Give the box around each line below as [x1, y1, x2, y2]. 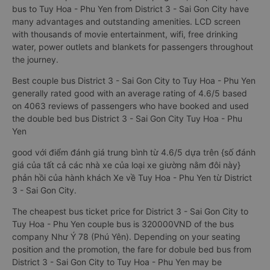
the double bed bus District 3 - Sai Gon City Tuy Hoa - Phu [12, 113, 242, 124]
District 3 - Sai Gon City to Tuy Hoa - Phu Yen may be [12, 257, 222, 267]
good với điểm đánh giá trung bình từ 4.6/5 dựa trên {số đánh [12, 147, 256, 157]
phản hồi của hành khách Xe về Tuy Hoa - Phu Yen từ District [12, 172, 252, 183]
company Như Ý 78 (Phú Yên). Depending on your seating [12, 231, 240, 242]
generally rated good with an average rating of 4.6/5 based [12, 88, 247, 98]
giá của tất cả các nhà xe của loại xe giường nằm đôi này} [12, 160, 240, 170]
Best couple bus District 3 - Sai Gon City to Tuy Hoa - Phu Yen [12, 75, 256, 86]
